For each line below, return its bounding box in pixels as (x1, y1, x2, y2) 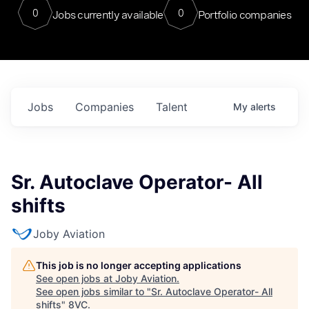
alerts (250, 101, 276, 112)
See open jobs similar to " (36, 286, 151, 297)
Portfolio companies (197, 8, 292, 21)
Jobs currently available (52, 8, 163, 21)
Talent (156, 100, 188, 114)
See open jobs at (36, 272, 115, 284)
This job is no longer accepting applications (36, 259, 241, 271)
